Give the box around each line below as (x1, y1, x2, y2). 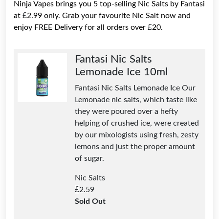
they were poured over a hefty (75, 107, 178, 115)
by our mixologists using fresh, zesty (75, 131, 198, 139)
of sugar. (75, 154, 104, 162)
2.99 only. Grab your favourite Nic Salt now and (27, 11, 191, 20)
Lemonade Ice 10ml (75, 66, 168, 77)
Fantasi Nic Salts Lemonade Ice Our (75, 84, 196, 92)
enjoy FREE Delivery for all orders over (14, 23, 148, 31)
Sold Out (75, 197, 106, 205)
